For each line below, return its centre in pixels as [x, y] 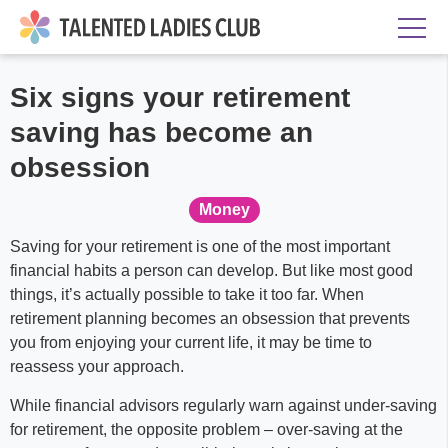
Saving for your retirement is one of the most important [200, 246]
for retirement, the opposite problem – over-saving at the [206, 429]
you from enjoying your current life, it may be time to [191, 342]
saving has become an [161, 132]
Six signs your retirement [180, 97]
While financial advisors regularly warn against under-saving [223, 405]
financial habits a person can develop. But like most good [211, 270]
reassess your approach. [99, 366]
